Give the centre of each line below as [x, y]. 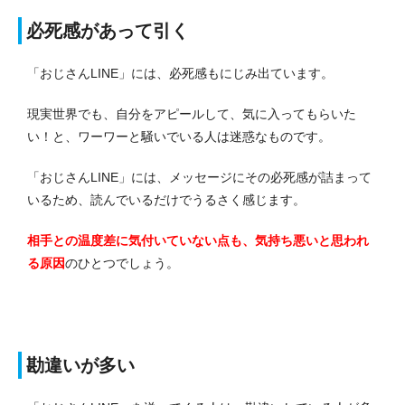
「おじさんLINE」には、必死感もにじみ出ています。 [180, 74]
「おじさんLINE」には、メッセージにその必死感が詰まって [199, 178]
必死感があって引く [108, 31]
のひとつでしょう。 [122, 264]
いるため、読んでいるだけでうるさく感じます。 [166, 200]
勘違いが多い [80, 366]
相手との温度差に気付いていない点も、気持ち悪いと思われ [198, 241]
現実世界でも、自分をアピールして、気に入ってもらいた [192, 114]
